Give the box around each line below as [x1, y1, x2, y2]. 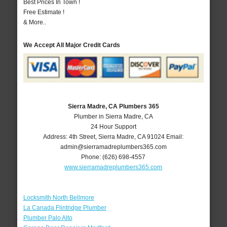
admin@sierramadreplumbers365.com [60, 143, 167, 150]
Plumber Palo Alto [23, 214, 72, 221]
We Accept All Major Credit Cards [23, 42, 120, 49]
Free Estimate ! [23, 9, 64, 16]
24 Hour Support [90, 123, 136, 130]
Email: [166, 133, 184, 140]
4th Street [69, 133, 96, 140]
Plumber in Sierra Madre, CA [73, 112, 153, 120]
